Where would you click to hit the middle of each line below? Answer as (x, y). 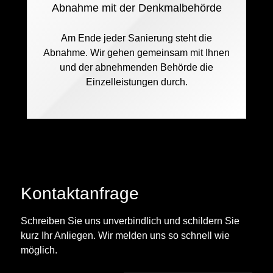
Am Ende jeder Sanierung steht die (136, 38)
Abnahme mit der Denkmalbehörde (136, 8)
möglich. (39, 250)
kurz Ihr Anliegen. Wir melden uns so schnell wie (125, 236)
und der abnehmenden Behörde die (136, 67)
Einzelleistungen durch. (136, 82)
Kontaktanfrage (80, 194)
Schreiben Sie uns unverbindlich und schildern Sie (130, 221)
